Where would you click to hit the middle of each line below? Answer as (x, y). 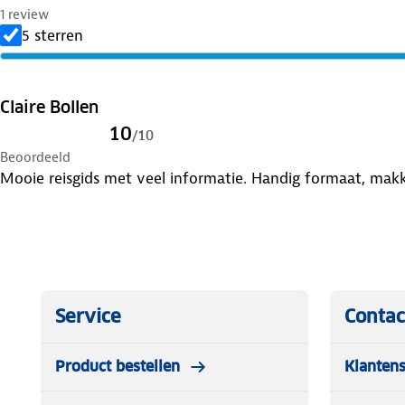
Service (88, 316)
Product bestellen (118, 366)
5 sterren (52, 35)
